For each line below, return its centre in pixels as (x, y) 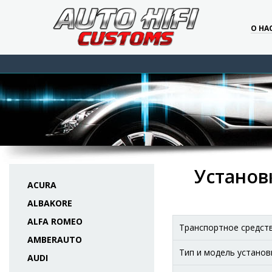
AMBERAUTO (55, 240)
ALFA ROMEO (55, 221)
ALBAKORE (50, 203)
